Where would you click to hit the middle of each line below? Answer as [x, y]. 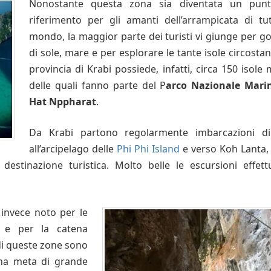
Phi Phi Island [148, 149]
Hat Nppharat [63, 101]
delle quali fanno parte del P [98, 85]
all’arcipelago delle [73, 149]
